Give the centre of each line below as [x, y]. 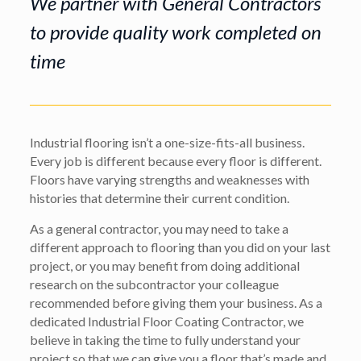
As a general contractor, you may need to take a [160, 228]
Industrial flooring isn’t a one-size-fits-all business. [168, 142]
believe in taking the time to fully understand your [166, 340]
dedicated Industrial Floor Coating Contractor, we [167, 321]
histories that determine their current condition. [160, 198]
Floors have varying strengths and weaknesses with [170, 179]
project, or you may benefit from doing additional [165, 266]
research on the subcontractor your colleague [155, 284]
